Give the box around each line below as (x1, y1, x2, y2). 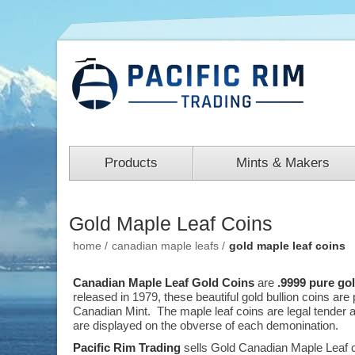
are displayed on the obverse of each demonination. (73, 319, 338, 332)
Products (105, 155, 158, 170)
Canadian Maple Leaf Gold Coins (73, 277, 254, 289)
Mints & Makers (235, 155, 330, 170)
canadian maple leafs (112, 239, 219, 252)
